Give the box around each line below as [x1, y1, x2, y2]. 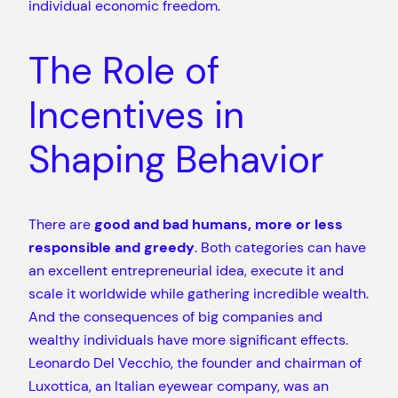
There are [28, 214, 94, 234]
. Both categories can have [195, 237, 366, 257]
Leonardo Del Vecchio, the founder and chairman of [28, 353, 362, 372]
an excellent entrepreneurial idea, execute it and [28, 260, 344, 280]
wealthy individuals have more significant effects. [28, 330, 348, 349]
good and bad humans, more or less [94, 214, 343, 234]
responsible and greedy [28, 237, 195, 257]
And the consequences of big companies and [28, 306, 322, 326]
